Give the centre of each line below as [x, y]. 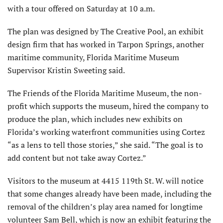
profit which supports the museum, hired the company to [108, 106]
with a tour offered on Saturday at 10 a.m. [81, 8]
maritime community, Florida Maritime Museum [93, 57]
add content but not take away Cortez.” [77, 158]
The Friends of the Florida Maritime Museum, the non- [105, 93]
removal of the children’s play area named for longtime [105, 206]
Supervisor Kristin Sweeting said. [66, 70]
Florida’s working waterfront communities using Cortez [106, 132]
